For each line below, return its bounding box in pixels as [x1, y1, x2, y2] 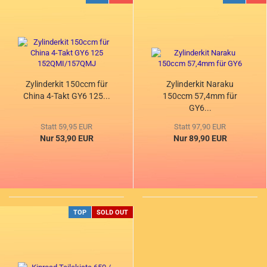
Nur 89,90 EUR [173, 133, 227, 144]
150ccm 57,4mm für [163, 91, 237, 101]
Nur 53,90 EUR [39, 133, 94, 144]
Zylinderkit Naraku [166, 79, 234, 89]
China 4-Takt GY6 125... [23, 91, 110, 101]
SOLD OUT [97, 209, 128, 217]
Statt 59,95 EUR [41, 122, 92, 132]
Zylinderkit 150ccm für [25, 79, 108, 89]
